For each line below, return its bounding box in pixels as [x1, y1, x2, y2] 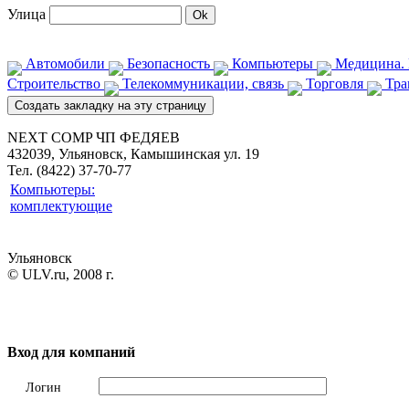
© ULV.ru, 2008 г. [7, 267, 114, 282]
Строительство [7, 76, 104, 91]
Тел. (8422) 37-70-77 [7, 163, 131, 178]
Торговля [302, 76, 367, 91]
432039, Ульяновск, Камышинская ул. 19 [7, 146, 259, 162]
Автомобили [22, 56, 109, 71]
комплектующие [10, 198, 112, 214]
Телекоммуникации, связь [119, 76, 288, 91]
